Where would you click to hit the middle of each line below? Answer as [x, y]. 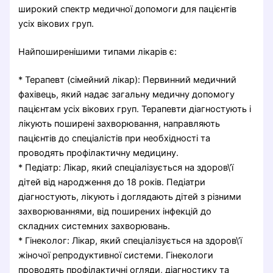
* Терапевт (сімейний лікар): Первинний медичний [128, 80]
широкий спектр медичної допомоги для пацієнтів [128, 9]
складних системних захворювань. [94, 226]
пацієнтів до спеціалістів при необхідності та [115, 138]
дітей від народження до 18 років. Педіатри [112, 182]
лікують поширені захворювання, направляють [119, 123]
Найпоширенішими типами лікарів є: [98, 51]
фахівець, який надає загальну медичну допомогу [127, 94]
